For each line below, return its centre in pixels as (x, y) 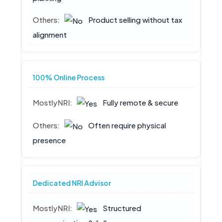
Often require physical (127, 125)
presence (50, 140)
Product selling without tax (135, 20)
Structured (121, 208)
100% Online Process (69, 78)
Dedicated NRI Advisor (72, 183)
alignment (50, 35)
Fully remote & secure (140, 103)
